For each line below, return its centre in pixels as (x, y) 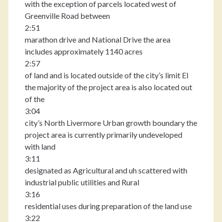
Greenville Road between (67, 16)
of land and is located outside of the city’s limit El (106, 75)
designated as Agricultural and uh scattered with (106, 170)
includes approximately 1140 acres (83, 51)
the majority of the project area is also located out (108, 87)
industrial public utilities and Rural (82, 182)
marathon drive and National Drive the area (97, 39)
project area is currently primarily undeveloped (103, 135)
